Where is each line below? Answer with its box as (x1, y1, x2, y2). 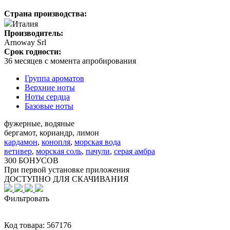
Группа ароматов (25, 73, 84, 83)
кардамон (4, 137, 37, 146)
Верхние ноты (25, 83, 75, 92)
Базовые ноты (25, 101, 73, 110)
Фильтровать (4, 194, 49, 203)
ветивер (4, 146, 32, 156)
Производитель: (4, 28, 63, 37)
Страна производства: (4, 9, 87, 18)
